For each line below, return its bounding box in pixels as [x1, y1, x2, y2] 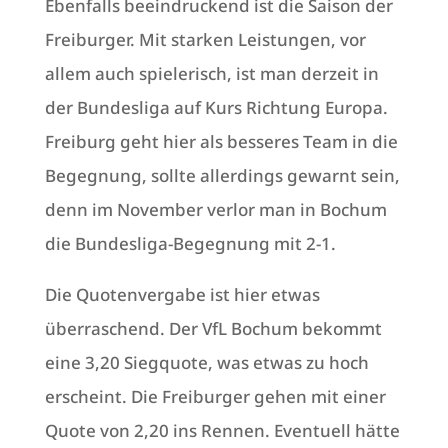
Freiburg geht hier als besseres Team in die [44, 130, 398, 154]
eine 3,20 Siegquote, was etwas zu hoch [44, 351, 369, 375]
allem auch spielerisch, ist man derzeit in [44, 62, 379, 86]
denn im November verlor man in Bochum [44, 198, 387, 222]
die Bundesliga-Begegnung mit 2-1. [44, 232, 340, 256]
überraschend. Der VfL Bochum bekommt [44, 317, 382, 341]
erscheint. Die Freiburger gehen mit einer [44, 385, 386, 409]
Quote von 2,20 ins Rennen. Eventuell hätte [44, 419, 400, 443]
